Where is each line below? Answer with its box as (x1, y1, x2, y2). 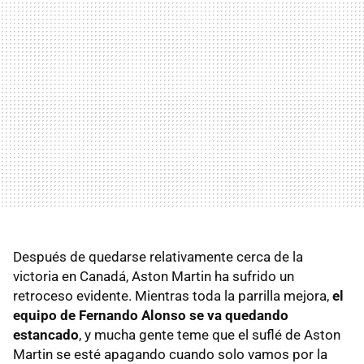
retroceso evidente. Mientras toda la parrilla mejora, (13, 287, 332, 304)
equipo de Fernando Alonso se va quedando (13, 306, 288, 323)
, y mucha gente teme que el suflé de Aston (79, 326, 340, 343)
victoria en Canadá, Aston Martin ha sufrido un (13, 267, 294, 284)
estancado (13, 326, 79, 343)
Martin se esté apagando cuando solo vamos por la (13, 345, 327, 362)
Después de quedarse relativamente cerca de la (13, 248, 303, 265)
